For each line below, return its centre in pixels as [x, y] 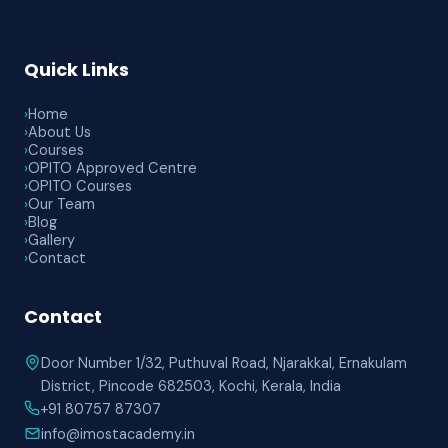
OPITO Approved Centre [112, 168]
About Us [59, 132]
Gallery [51, 240]
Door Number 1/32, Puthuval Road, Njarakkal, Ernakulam [224, 363]
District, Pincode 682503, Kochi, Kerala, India [191, 386]
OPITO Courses [80, 186]
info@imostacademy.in [118, 434]
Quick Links [76, 69]
